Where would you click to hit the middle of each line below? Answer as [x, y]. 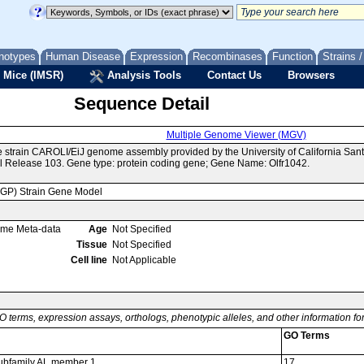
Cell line [89, 260]
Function [292, 56]
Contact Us [234, 75]
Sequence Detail [141, 104]
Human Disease [83, 56]
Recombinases [227, 56]
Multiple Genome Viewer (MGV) [236, 135]
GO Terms [307, 336]
